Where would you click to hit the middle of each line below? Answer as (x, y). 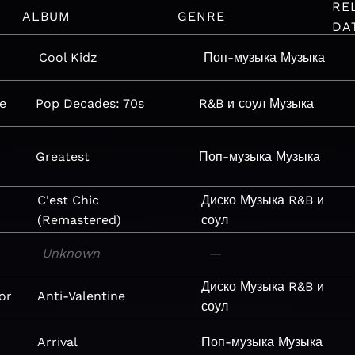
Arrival (57, 342)
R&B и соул (233, 103)
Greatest (63, 157)
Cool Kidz (68, 57)
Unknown (71, 253)
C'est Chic (68, 200)
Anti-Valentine (81, 296)
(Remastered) (79, 219)
